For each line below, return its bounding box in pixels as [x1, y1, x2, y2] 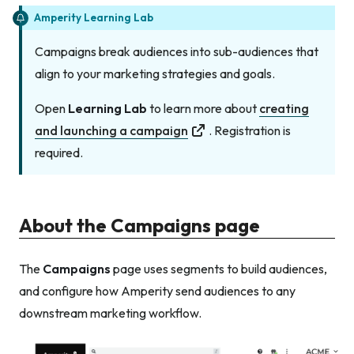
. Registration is [209, 122, 291, 139]
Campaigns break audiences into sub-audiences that [35, 43, 318, 60]
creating [259, 100, 309, 117]
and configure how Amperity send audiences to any [19, 282, 296, 299]
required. [35, 145, 83, 161]
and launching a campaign [35, 122, 188, 139]
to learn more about [147, 100, 259, 117]
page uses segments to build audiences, [111, 260, 327, 277]
